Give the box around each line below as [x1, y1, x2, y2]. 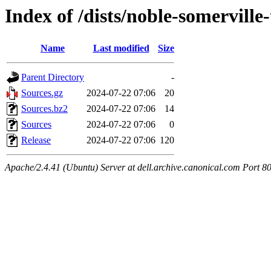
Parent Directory [21, 72, 84, 83]
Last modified [93, 43, 149, 54]
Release [21, 135, 51, 146]
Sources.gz [21, 88, 63, 99]
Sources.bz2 [21, 103, 68, 114]
